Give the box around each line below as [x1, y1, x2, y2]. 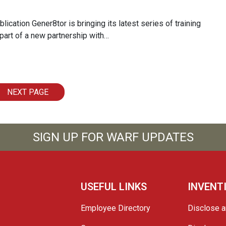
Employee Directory [81, 203, 150, 213]
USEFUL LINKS [81, 180, 147, 193]
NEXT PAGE [7, 87, 48, 97]
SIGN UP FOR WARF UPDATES [32, 130, 194, 144]
